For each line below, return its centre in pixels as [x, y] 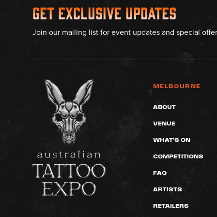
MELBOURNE [177, 86]
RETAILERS [171, 206]
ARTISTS [167, 189]
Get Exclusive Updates [105, 12]
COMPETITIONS [178, 156]
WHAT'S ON [171, 140]
